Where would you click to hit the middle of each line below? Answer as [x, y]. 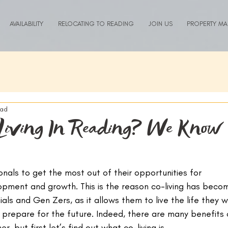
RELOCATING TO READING [96, 24]
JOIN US [160, 24]
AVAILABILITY [26, 24]
